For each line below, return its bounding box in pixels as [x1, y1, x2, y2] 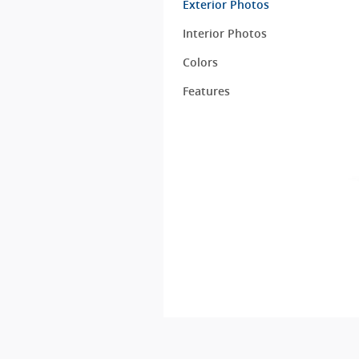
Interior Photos [182, 26, 267, 40]
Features [182, 84, 230, 98]
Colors [182, 55, 218, 69]
